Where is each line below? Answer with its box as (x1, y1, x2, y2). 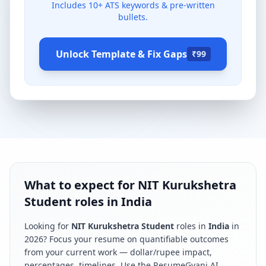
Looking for (24, 220, 71, 232)
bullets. (118, 11, 148, 23)
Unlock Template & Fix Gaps (55, 47, 187, 61)
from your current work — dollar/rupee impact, (24, 246, 212, 258)
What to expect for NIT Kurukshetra (24, 177, 236, 193)
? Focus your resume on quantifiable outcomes (43, 233, 229, 245)
